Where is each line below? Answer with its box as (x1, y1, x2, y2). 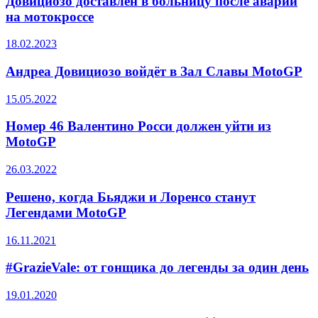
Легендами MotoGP (6, 204, 126, 220)
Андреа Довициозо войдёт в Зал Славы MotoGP (6, 64, 302, 79)
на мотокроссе (6, 9, 94, 24)
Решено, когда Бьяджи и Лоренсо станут (6, 189, 256, 204)
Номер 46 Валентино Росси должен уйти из (6, 119, 271, 134)
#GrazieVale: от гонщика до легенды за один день (6, 260, 309, 275)
